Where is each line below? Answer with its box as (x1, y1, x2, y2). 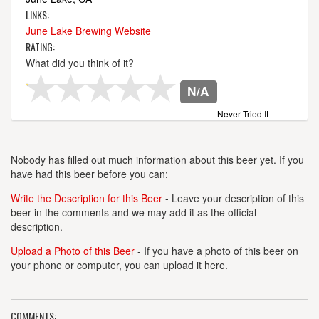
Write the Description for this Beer (11, 191, 162, 205)
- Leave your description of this (162, 191, 304, 205)
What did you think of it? (26, 56, 134, 70)
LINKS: (26, 7, 49, 22)
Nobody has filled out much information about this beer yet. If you (11, 152, 304, 167)
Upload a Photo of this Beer (11, 244, 135, 258)
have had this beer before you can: (11, 167, 168, 181)
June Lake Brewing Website (26, 23, 151, 38)
